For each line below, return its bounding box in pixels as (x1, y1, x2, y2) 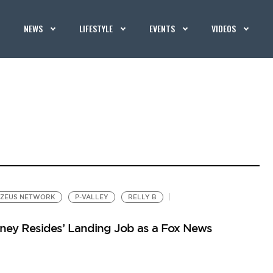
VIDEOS (211, 22, 236, 35)
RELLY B (127, 193, 157, 201)
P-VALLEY (74, 193, 108, 201)
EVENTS (149, 22, 175, 35)
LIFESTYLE (79, 22, 113, 35)
